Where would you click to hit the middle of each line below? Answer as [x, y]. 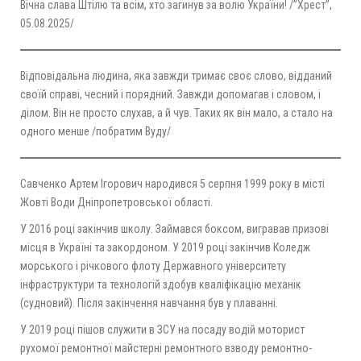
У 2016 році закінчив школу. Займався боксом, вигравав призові [174, 229]
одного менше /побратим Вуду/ [95, 132]
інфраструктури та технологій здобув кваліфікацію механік [161, 285]
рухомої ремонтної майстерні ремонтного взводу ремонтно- [166, 349]
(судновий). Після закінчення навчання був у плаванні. [149, 303]
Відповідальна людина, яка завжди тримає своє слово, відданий [176, 76]
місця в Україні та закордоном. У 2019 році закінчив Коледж [165, 248]
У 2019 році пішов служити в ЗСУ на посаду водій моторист [162, 330]
